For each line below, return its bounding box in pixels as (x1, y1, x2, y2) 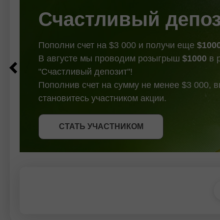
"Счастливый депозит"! (38, 66, 133, 77)
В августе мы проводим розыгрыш (38, 53, 182, 63)
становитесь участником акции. (38, 93, 166, 103)
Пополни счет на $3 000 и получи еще (38, 40, 197, 50)
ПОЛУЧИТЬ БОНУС (63, 117, 138, 126)
